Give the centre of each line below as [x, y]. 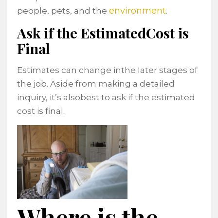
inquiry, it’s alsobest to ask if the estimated [106, 98]
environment [137, 11]
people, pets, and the [63, 11]
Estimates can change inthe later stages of [107, 70]
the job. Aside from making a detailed [96, 84]
